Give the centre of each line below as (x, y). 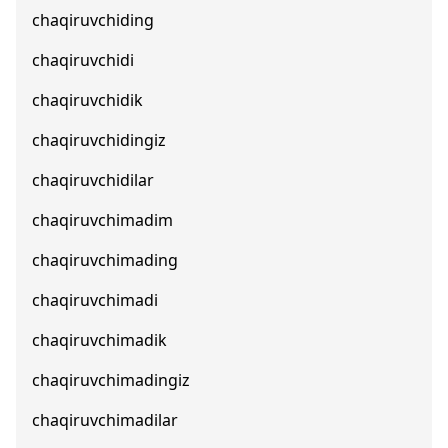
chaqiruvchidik (87, 100)
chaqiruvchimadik (99, 340)
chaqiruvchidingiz (99, 140)
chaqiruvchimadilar (105, 420)
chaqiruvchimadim (102, 220)
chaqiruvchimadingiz (111, 380)
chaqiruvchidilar (93, 180)
